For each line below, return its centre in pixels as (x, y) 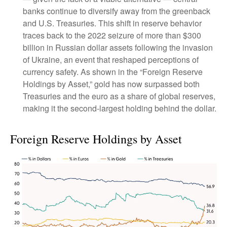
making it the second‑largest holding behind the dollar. (120, 108)
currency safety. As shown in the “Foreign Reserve (113, 72)
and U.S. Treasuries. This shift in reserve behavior (112, 23)
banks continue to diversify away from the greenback (117, 11)
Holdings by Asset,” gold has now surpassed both (111, 84)
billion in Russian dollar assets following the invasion (118, 48)
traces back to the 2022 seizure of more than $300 (112, 35)
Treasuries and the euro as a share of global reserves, (119, 96)
